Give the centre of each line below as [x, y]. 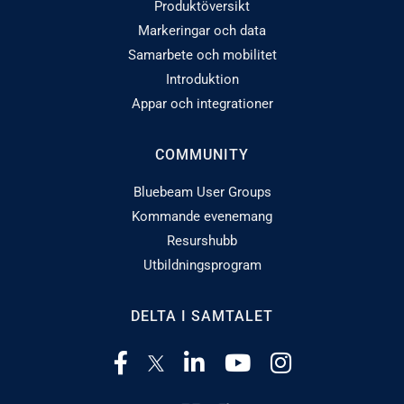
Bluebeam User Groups [202, 192]
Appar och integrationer [202, 103]
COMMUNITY [202, 154]
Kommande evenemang [202, 216]
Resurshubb [202, 240]
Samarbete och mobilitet [202, 55]
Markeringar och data [202, 30]
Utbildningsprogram [202, 265]
